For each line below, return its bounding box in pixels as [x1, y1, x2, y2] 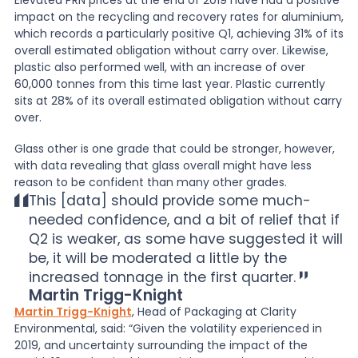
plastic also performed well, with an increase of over [14, 59, 305, 76]
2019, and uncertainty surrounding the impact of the [14, 336, 308, 353]
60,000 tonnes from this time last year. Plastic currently [14, 76, 325, 93]
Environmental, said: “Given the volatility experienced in [14, 320, 322, 336]
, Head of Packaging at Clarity [131, 303, 296, 320]
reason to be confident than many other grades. [14, 173, 287, 190]
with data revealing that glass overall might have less [14, 157, 312, 173]
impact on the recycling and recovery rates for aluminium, [14, 9, 344, 26]
